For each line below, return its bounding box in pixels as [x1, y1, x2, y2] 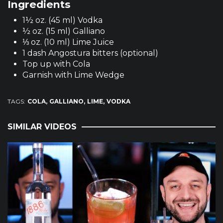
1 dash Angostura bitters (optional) [22, 48, 158, 58]
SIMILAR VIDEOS [7, 122, 77, 132]
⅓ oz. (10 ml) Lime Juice [22, 37, 114, 47]
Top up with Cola [22, 59, 90, 69]
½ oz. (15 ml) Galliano [22, 26, 105, 36]
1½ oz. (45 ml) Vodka [22, 15, 103, 25]
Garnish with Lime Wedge [22, 70, 124, 80]
